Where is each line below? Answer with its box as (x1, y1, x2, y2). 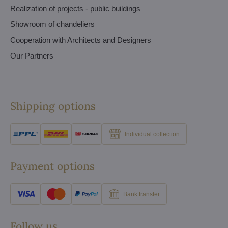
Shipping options (10, 99, 96, 113)
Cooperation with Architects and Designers (10, 36, 151, 44)
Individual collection (125, 130, 180, 138)
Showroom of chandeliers (10, 20, 95, 28)
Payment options (10, 159, 95, 173)
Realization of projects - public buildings (10, 4, 140, 13)
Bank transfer (123, 190, 160, 198)
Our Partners (10, 51, 53, 60)
